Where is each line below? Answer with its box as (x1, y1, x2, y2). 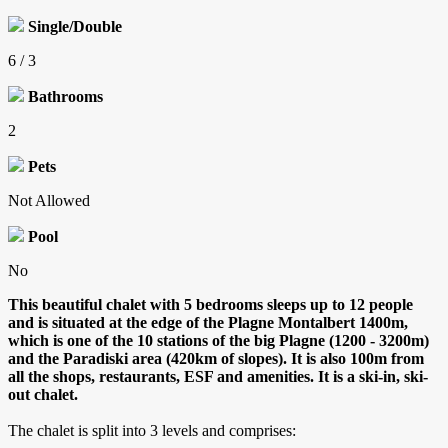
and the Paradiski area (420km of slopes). (8, 350, 287, 368)
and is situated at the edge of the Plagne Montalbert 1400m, (8, 314, 408, 332)
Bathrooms (28, 88, 103, 106)
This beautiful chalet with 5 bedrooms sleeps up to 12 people (8, 296, 413, 314)
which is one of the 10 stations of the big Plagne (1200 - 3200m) (8, 332, 429, 350)
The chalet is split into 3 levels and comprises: (8, 422, 296, 440)
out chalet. (8, 386, 78, 404)
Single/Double (28, 18, 122, 36)
